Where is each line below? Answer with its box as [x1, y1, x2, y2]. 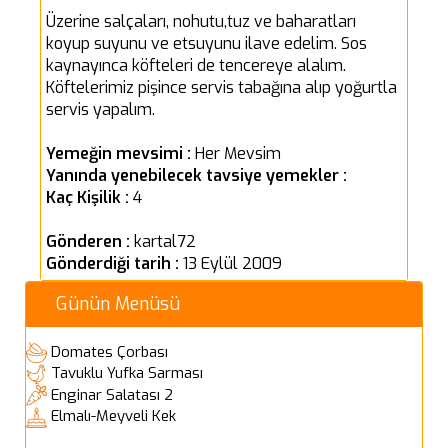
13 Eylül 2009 [183, 252, 282, 274]
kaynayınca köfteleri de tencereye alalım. [46, 54, 346, 76]
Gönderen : [46, 230, 134, 252]
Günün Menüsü [56, 291, 180, 316]
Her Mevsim [195, 142, 281, 164]
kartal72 [134, 230, 196, 252]
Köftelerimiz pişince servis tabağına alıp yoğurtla [46, 76, 397, 98]
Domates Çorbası [51, 341, 168, 362]
